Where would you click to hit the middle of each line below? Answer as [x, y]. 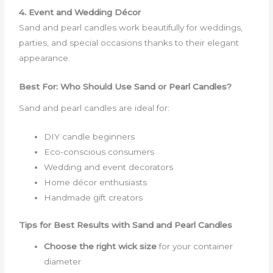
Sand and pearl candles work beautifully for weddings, [131, 28]
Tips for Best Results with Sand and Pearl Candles [126, 225]
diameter [63, 261]
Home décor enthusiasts [96, 182]
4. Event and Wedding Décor [80, 12]
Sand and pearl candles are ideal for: [94, 108]
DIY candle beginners [90, 136]
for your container [195, 246]
